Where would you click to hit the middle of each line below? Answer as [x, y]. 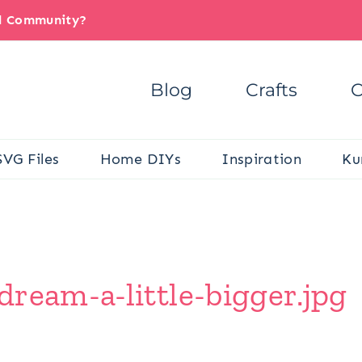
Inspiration [262, 159]
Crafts [271, 90]
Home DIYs [140, 159]
